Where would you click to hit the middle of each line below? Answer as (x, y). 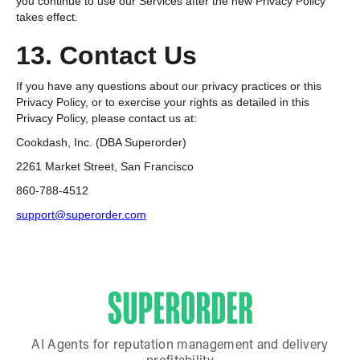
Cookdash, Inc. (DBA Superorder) (101, 142)
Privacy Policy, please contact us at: (106, 118)
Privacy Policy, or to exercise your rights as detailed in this (163, 102)
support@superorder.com (81, 214)
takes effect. (47, 16)
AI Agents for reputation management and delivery (180, 345)
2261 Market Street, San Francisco (105, 166)
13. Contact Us (106, 55)
